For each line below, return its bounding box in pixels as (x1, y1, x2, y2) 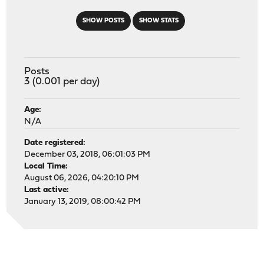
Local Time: (24, 161, 68, 171)
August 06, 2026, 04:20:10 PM (24, 173, 140, 183)
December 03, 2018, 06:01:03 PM (24, 150, 151, 159)
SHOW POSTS (82, 17, 124, 24)
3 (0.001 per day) (24, 76, 100, 87)
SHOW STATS (138, 17, 179, 24)
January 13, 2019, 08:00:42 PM (24, 197, 141, 206)
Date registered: (24, 138, 86, 147)
